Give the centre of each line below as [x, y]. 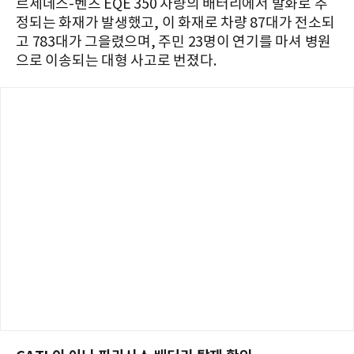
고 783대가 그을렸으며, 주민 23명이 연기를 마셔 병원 [173, 42]
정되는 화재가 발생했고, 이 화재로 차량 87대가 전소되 [175, 23]
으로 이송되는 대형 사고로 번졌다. [116, 61]
